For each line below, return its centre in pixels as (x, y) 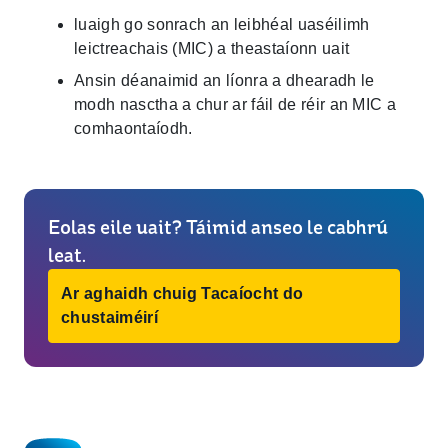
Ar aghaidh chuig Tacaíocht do (182, 293)
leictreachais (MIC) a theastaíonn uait (212, 48)
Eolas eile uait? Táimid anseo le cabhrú (218, 227)
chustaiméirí (109, 317)
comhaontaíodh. (133, 128)
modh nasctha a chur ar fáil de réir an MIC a (235, 104)
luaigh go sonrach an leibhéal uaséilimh (222, 24)
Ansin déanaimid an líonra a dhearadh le (224, 80)
